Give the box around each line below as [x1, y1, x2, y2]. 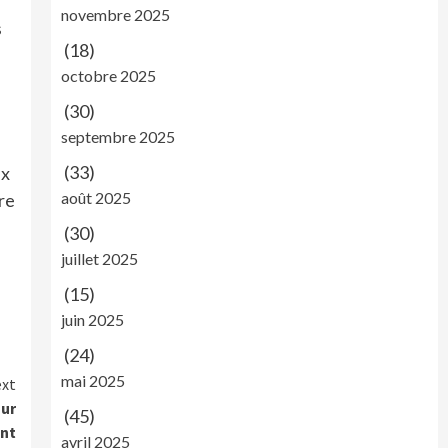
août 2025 [60, 188, 131, 207]
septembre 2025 [60, 127, 175, 146]
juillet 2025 [60, 249, 138, 268]
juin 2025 [60, 310, 124, 329]
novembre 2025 [60, 5, 170, 24]
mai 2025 [60, 371, 125, 390]
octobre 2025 [60, 66, 156, 85]
